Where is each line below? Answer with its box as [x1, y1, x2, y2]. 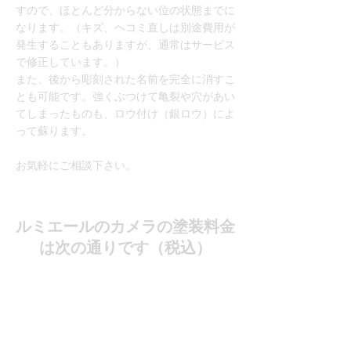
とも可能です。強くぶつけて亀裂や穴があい [16, 90, 235, 103]
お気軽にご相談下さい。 [16, 159, 136, 172]
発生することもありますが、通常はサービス [16, 38, 235, 51]
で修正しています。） [16, 56, 125, 68]
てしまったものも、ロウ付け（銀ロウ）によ [16, 107, 235, 120]
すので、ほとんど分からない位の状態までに [16, 4, 235, 16]
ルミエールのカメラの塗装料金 [16, 218, 235, 235]
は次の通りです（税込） [39, 239, 212, 256]
